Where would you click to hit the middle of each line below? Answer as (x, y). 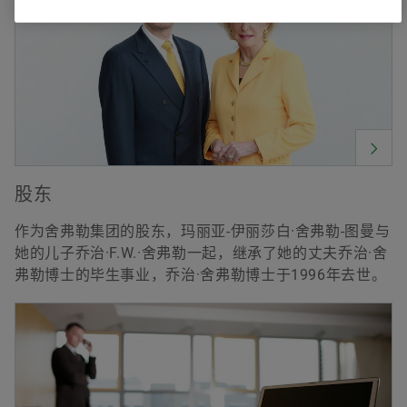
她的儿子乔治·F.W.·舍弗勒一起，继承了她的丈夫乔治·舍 (201, 253)
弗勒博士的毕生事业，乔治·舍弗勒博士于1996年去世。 (201, 275)
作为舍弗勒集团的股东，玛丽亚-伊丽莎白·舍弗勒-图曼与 (203, 232)
